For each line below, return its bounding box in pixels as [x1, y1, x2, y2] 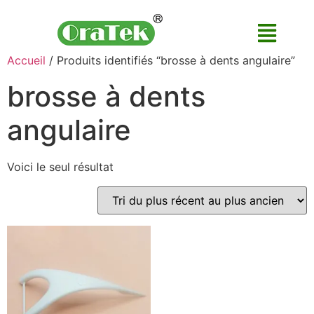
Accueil [7, 53, 46, 67]
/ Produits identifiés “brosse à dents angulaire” [46, 53, 295, 67]
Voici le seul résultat [7, 160, 114, 174]
